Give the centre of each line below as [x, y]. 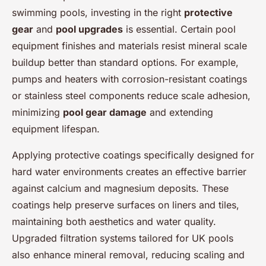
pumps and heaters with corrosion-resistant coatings [129, 79]
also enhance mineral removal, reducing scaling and [128, 255]
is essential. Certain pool [179, 29]
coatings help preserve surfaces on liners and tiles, [126, 205]
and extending [180, 112]
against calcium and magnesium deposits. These [120, 188]
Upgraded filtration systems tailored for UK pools [123, 238]
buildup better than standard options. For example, [125, 62]
